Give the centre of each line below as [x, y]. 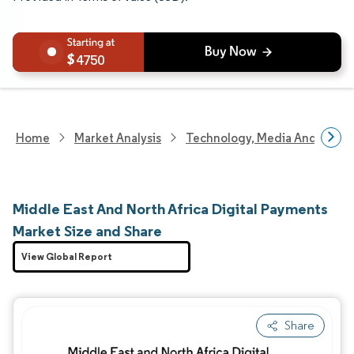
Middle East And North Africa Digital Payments [170, 209]
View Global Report [67, 256]
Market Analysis [118, 137]
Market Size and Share [87, 231]
